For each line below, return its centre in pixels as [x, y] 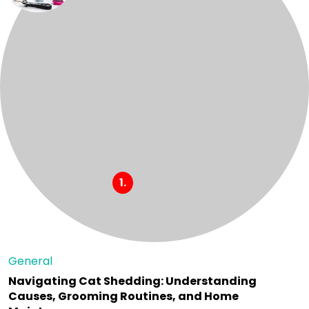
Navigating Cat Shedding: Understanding [132, 281]
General [30, 261]
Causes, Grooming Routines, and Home [123, 296]
